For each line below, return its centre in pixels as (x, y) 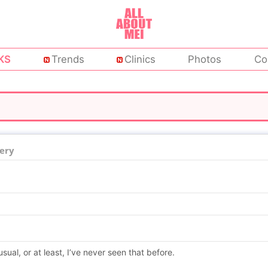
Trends (68, 60)
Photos (205, 60)
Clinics (140, 60)
